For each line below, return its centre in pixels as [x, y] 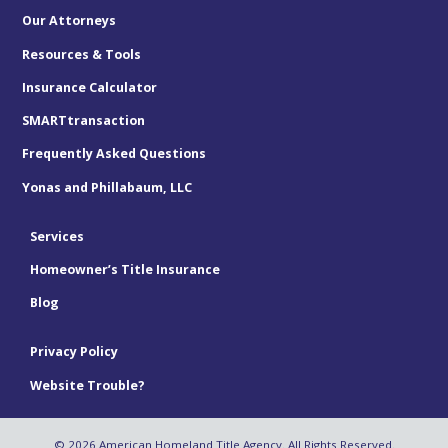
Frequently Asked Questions [114, 154]
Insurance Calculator [90, 87]
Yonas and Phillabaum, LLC [107, 187]
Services [57, 236]
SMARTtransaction [84, 121]
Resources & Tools [82, 54]
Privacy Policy [74, 352]
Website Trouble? [87, 385]
